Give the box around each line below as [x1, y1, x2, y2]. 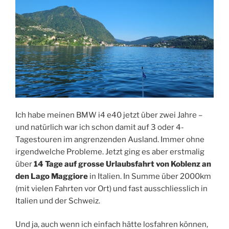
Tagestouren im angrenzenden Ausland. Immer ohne [15, 134, 204, 144]
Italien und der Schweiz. [15, 196, 100, 205]
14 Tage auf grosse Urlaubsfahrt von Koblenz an [34, 159, 211, 169]
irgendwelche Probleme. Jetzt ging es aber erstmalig [15, 147, 204, 156]
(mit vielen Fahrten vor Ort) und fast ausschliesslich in [15, 184, 208, 193]
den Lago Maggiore [15, 171, 88, 181]
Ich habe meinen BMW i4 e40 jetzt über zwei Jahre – [15, 110, 202, 120]
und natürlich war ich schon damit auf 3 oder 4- [15, 122, 184, 132]
